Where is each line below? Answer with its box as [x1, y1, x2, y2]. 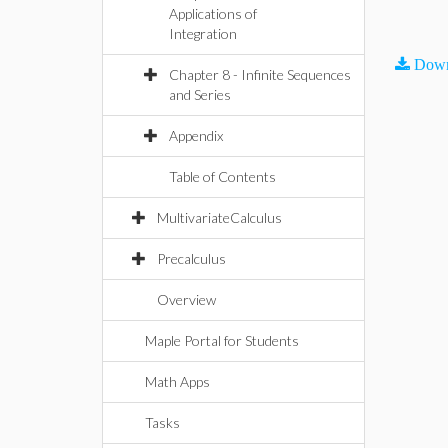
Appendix [169, 127, 223, 144]
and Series [169, 86, 231, 103]
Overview [157, 291, 216, 308]
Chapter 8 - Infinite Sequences [169, 66, 351, 83]
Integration [169, 25, 237, 42]
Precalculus [157, 250, 226, 267]
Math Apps [145, 373, 210, 390]
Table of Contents [169, 168, 276, 185]
